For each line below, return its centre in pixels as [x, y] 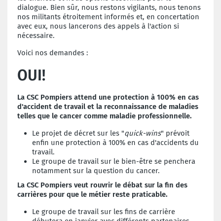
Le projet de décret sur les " [78, 133]
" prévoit [175, 133]
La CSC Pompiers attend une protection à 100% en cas [108, 97]
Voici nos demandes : [53, 53]
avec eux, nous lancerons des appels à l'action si [98, 26]
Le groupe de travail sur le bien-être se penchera [114, 161]
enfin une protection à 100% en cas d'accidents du [115, 142]
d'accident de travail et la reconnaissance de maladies [108, 106]
